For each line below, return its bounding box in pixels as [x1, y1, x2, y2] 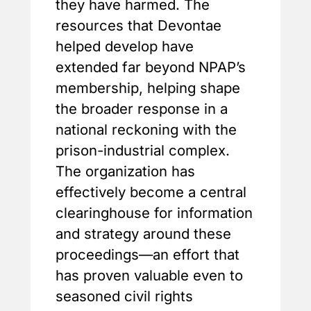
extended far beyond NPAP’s [56, 58, 246, 76]
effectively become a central [56, 183, 246, 201]
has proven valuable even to [56, 266, 243, 284]
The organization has [56, 162, 195, 180]
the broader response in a [56, 99, 228, 117]
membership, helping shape [56, 78, 240, 96]
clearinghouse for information [56, 203, 253, 221]
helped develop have [56, 37, 194, 55]
